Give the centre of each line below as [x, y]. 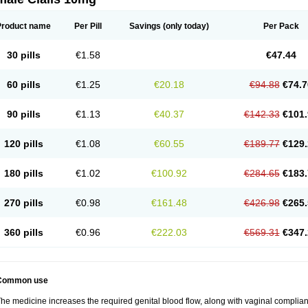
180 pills [23, 173]
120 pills [23, 144]
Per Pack [281, 26]
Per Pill [88, 26]
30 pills [23, 55]
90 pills [23, 114]
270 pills [23, 203]
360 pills [23, 232]
